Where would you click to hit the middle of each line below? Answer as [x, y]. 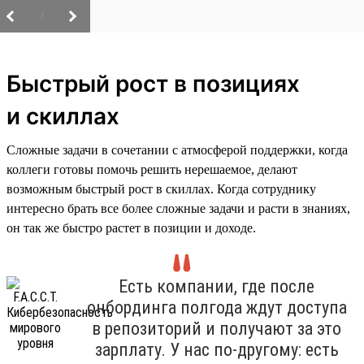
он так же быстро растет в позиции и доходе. [131, 227]
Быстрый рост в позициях [153, 83]
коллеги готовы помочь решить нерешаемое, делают [152, 169]
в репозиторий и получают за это [217, 328]
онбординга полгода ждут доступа [217, 307]
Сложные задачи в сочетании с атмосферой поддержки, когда [177, 149]
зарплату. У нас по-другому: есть [217, 349]
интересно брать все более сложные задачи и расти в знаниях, [178, 208]
